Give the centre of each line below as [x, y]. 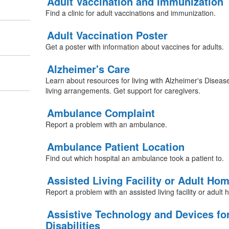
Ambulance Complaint [101, 113]
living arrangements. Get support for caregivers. [123, 90]
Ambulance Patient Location [116, 146]
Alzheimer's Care [88, 69]
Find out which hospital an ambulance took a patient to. [134, 158]
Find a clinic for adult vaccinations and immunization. [130, 13]
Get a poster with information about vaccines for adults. [134, 47]
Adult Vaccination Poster [107, 35]
